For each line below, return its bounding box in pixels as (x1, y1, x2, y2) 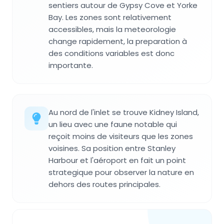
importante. (48, 60, 93, 71)
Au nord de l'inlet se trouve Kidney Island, (48, 107, 199, 118)
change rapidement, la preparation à (48, 36, 187, 47)
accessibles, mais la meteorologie (48, 24, 176, 35)
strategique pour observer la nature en (48, 167, 194, 178)
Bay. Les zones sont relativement (48, 12, 171, 23)
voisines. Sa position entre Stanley (48, 143, 175, 154)
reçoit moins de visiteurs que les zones (48, 131, 193, 142)
